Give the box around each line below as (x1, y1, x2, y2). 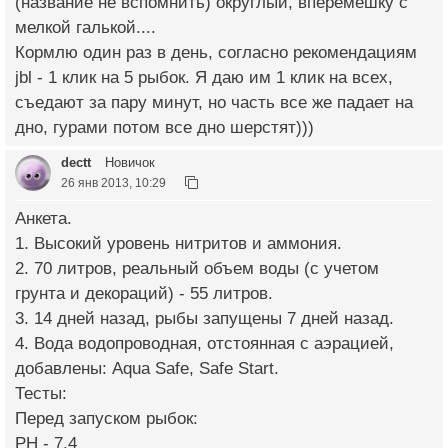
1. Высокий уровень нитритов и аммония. (15, 234, 342, 253)
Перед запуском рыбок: (15, 409, 198, 428)
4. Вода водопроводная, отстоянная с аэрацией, (15, 334, 394, 353)
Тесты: (15, 384, 67, 403)
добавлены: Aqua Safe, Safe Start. (15, 359, 279, 378)
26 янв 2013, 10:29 (61, 176, 166, 189)
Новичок (101, 155, 155, 170)
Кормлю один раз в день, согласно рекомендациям (15, 43, 417, 62)
